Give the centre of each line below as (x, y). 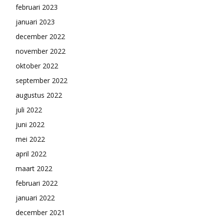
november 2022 (41, 51)
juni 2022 (30, 125)
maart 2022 (34, 169)
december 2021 (40, 213)
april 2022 (31, 154)
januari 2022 (35, 198)
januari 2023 (35, 22)
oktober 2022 (37, 66)
